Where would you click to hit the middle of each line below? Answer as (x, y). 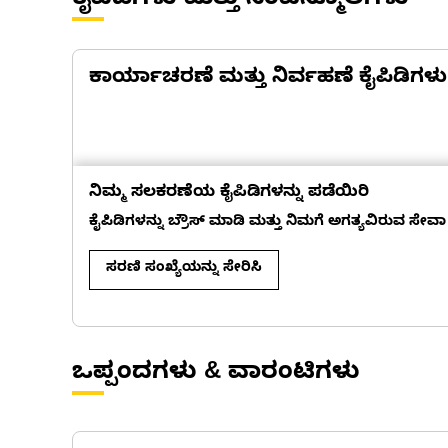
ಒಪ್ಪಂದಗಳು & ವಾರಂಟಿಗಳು (216, 375)
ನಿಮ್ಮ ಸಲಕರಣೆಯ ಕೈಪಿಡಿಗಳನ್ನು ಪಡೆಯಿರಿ (229, 194)
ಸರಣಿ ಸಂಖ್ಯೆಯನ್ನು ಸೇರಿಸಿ (184, 269)
